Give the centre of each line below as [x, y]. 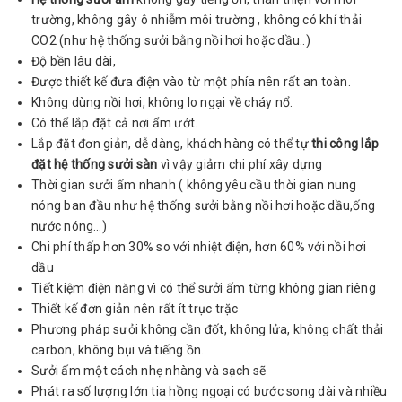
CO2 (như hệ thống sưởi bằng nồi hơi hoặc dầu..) [171, 40]
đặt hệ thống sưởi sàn [96, 164]
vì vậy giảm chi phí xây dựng [241, 164]
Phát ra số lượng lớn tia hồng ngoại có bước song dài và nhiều [210, 391]
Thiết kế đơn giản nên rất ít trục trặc [135, 308]
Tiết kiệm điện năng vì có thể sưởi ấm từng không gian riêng [204, 288]
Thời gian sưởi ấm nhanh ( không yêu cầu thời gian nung [194, 184]
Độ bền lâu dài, [74, 61]
